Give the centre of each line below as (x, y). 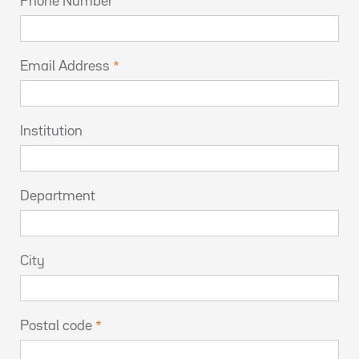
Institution (51, 131)
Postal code (56, 326)
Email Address (65, 67)
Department (58, 196)
